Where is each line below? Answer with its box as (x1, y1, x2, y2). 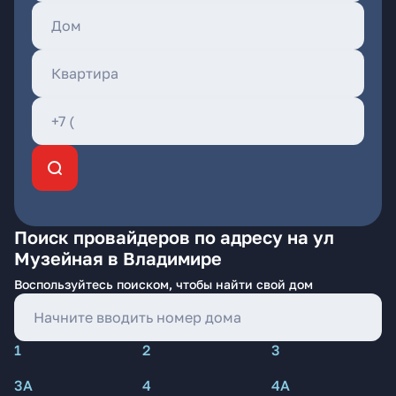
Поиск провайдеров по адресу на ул (14, 226, 334, 247)
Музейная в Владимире (14, 247, 222, 269)
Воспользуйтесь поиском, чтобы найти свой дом (14, 277, 313, 292)
